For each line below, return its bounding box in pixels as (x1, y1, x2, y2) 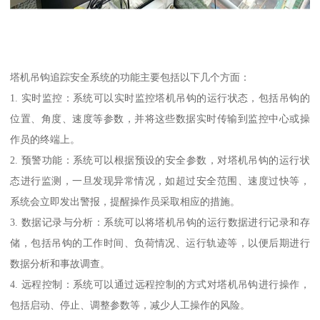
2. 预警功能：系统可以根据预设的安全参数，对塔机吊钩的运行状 (10, 154, 310, 166)
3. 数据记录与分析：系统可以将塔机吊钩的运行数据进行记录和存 (10, 216, 310, 229)
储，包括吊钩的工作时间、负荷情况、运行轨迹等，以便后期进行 (10, 237, 310, 249)
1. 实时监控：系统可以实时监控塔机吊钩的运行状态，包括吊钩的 (10, 92, 310, 104)
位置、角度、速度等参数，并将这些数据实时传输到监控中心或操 (10, 113, 310, 125)
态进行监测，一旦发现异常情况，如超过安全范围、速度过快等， (10, 175, 310, 187)
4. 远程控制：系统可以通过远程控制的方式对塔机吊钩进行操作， (10, 279, 310, 291)
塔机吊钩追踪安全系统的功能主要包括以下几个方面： (10, 71, 251, 84)
